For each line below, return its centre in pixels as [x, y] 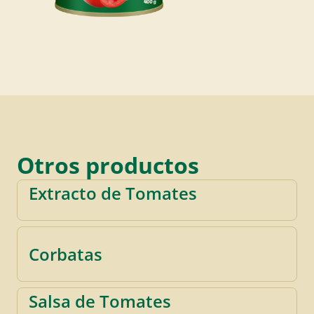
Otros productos [108, 165]
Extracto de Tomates [113, 193]
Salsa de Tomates [100, 301]
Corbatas [66, 254]
